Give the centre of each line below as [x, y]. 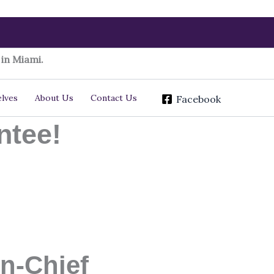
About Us [54, 98]
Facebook [199, 99]
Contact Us [113, 98]
